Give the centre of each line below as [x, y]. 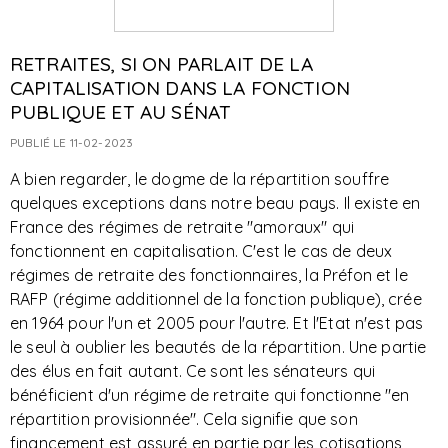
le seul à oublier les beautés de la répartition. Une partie [218, 347]
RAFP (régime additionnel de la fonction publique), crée [216, 299]
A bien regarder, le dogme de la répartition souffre [200, 179]
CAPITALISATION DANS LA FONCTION [180, 88]
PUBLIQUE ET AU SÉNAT [121, 112]
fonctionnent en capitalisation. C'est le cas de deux [201, 251]
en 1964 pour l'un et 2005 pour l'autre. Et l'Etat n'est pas [217, 323]
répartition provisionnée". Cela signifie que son [184, 419]
